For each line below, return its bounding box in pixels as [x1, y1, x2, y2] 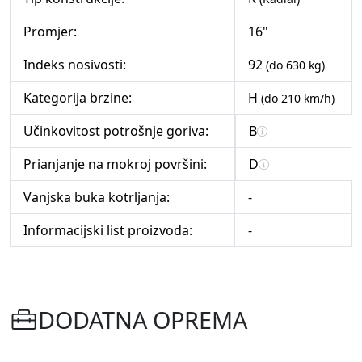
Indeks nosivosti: [23, 56, 126, 74]
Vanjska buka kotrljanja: [23, 188, 170, 207]
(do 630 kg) [266, 57, 325, 74]
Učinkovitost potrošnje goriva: [23, 122, 208, 141]
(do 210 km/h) [261, 90, 335, 107]
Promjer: [23, 23, 77, 41]
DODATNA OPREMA [38, 303, 248, 335]
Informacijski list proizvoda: [23, 221, 192, 240]
